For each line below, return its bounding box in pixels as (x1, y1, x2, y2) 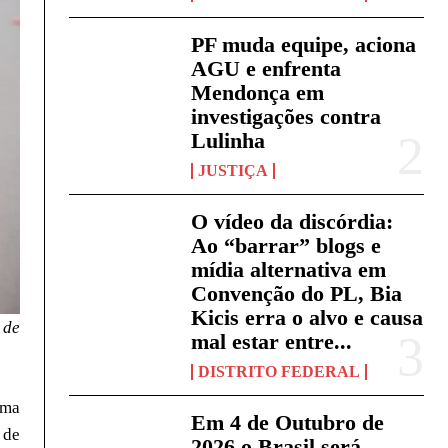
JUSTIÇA (198, 162, 269, 180)
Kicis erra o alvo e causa (191, 305, 424, 331)
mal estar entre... (191, 329, 353, 355)
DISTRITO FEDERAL (198, 363, 361, 381)
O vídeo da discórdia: (191, 209, 394, 235)
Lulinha (191, 128, 266, 154)
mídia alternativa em (191, 257, 387, 283)
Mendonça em (191, 80, 325, 106)
